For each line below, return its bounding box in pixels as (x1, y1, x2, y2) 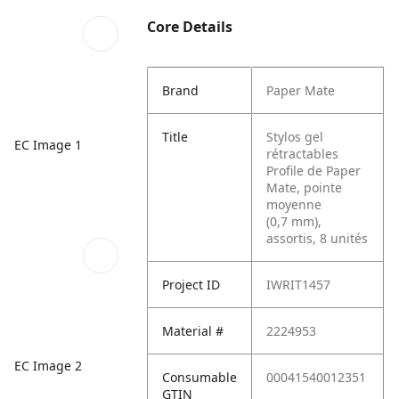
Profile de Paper (266, 162, 362, 179)
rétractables (266, 145, 339, 162)
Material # (162, 322, 224, 339)
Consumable (162, 369, 238, 386)
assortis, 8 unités (266, 230, 369, 247)
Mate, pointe (266, 179, 343, 196)
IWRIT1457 (266, 276, 331, 293)
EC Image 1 (14, 135, 82, 153)
